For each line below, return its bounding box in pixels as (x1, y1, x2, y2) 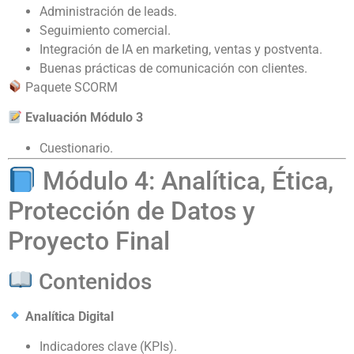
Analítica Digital (25, 308, 115, 324)
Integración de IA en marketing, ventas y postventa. (40, 41, 322, 57)
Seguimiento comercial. (40, 22, 171, 38)
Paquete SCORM (22, 79, 119, 95)
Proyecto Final (8, 225, 170, 256)
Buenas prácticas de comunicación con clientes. (40, 60, 307, 76)
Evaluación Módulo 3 (25, 110, 144, 126)
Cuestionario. (40, 140, 113, 156)
